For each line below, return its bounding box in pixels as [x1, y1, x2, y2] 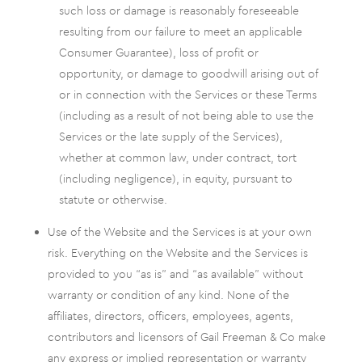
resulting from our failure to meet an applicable [58, 24, 302, 39]
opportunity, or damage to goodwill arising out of [58, 66, 318, 81]
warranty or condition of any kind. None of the [47, 288, 289, 302]
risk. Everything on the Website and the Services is [47, 246, 308, 260]
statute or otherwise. [58, 192, 167, 207]
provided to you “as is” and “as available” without [47, 267, 303, 281]
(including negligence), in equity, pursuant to [58, 171, 293, 186]
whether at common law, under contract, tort [58, 150, 297, 165]
